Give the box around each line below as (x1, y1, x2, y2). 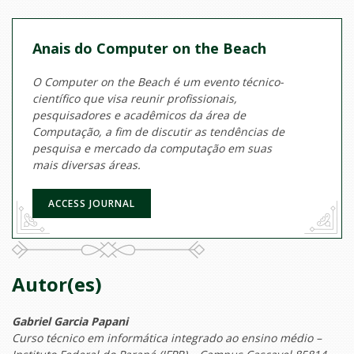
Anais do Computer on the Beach (32, 39, 266, 58)
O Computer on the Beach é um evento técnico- (32, 74, 284, 90)
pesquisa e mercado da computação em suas (32, 141, 272, 156)
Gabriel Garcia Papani (12, 314, 128, 330)
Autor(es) (12, 271, 102, 298)
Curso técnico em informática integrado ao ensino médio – (12, 330, 322, 346)
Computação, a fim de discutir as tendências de (32, 124, 284, 140)
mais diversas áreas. (32, 157, 141, 173)
